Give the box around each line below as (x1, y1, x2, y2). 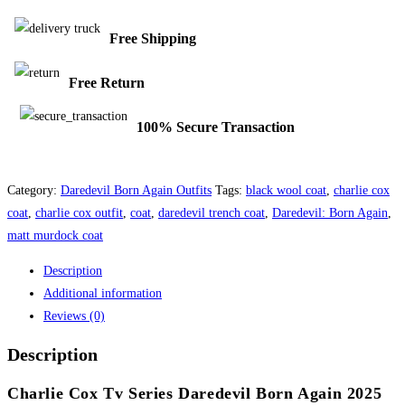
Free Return (69, 75, 145, 91)
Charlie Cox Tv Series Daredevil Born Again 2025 (7, 384, 382, 402)
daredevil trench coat (158, 205, 265, 220)
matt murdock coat (7, 228, 103, 242)
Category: (7, 183, 61, 197)
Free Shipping (109, 31, 196, 47)
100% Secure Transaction (137, 118, 296, 135)
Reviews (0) (43, 308, 105, 323)
